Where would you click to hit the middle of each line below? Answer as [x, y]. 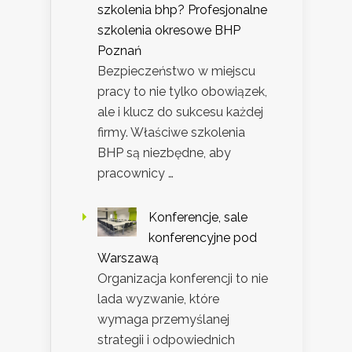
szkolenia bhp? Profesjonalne [182, 9]
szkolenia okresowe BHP [169, 30]
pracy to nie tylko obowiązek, [182, 91]
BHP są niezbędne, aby [164, 152]
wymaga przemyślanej [163, 319]
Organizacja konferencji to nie [183, 278]
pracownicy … [136, 173]
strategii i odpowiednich [166, 339]
